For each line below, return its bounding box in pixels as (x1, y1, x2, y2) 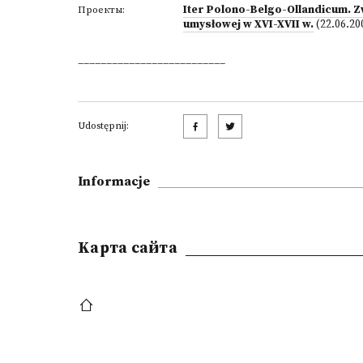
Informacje (78, 173, 150, 190)
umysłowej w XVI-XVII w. (183, 17, 314, 32)
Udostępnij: (78, 120, 129, 132)
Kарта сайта (78, 238, 177, 258)
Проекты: (78, 4, 125, 16)
